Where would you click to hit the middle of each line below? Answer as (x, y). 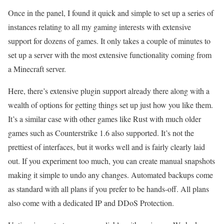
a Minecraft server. (37, 69)
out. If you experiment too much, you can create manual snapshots (111, 161)
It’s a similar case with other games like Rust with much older (104, 119)
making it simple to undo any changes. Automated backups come (110, 175)
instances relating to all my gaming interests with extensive (99, 27)
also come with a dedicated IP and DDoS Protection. (91, 203)
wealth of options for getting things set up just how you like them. (110, 105)
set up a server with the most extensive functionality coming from (110, 55)
